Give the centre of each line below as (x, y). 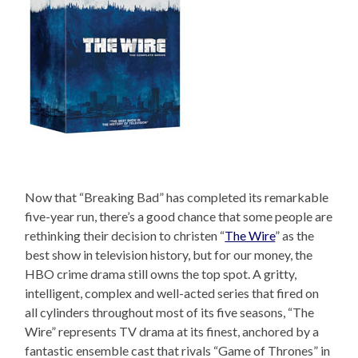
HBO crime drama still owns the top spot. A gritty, (161, 274)
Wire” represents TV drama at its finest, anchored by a (172, 332)
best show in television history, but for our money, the (169, 255)
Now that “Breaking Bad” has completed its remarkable (177, 197)
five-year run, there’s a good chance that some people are (179, 217)
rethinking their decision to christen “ (125, 236)
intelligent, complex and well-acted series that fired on (172, 293)
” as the (295, 236)
